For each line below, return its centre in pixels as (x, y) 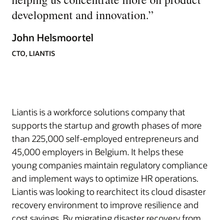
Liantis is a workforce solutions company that (98, 112)
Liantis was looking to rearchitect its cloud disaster (109, 192)
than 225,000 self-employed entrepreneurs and (105, 138)
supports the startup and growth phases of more (107, 125)
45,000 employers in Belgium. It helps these (98, 152)
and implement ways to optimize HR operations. (105, 178)
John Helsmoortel (53, 37)
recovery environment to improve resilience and (105, 205)
